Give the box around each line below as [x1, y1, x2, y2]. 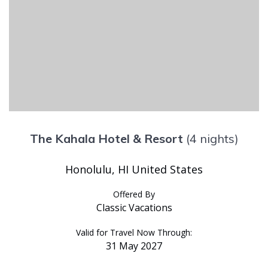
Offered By [113, 188, 155, 200]
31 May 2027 [106, 239, 162, 252]
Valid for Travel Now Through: [76, 226, 192, 238]
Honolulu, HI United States [65, 162, 203, 176]
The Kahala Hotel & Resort [29, 130, 183, 146]
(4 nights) [185, 130, 239, 146]
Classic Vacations [96, 200, 172, 214]
